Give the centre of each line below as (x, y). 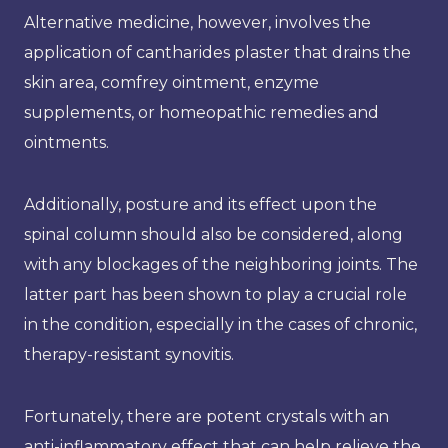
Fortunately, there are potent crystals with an (206, 416)
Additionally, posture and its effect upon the (200, 204)
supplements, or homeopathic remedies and (201, 112)
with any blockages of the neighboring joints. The (221, 264)
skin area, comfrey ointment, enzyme (171, 82)
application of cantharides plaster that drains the (217, 52)
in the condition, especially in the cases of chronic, (220, 324)
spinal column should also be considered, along (213, 234)
